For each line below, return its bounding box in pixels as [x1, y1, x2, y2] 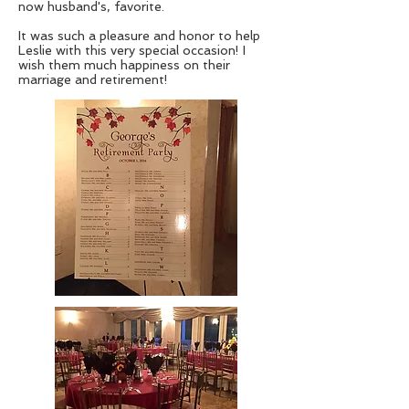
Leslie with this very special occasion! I [18, 43, 246, 58]
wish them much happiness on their [18, 58, 230, 72]
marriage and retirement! [18, 72, 168, 87]
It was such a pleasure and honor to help [18, 28, 260, 43]
